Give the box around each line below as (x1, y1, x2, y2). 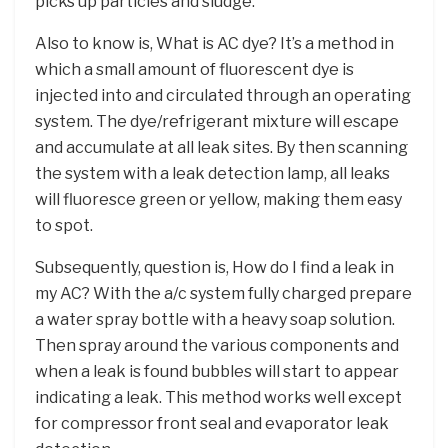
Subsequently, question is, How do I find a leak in (35, 257, 394, 277)
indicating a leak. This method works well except (35, 387, 402, 407)
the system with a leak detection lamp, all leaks (35, 163, 390, 183)
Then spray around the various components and (35, 335, 399, 355)
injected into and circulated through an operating (35, 85, 411, 105)
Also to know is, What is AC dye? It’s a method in (35, 33, 394, 53)
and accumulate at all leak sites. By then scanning (35, 137, 408, 157)
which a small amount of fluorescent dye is (35, 59, 354, 79)
